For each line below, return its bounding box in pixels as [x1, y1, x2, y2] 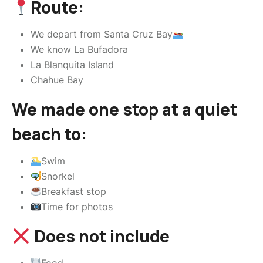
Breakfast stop [41, 186, 107, 197]
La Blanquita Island [31, 59, 114, 70]
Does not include [30, 225, 170, 247]
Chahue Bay [31, 74, 83, 86]
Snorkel [41, 170, 75, 182]
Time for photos [41, 201, 113, 213]
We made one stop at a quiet [12, 98, 237, 120]
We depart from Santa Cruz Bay [31, 28, 173, 40]
